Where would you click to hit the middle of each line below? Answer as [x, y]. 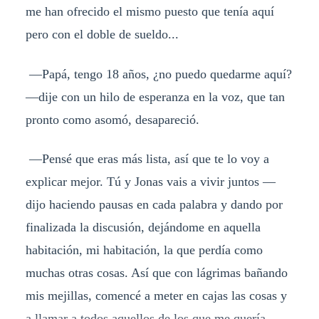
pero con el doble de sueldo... [104, 34]
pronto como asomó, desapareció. [114, 119]
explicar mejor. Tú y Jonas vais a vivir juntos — [150, 182]
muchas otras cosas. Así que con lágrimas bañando [156, 273]
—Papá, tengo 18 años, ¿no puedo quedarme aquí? [158, 74]
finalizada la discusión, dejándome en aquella [143, 228]
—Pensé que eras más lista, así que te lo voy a [147, 159]
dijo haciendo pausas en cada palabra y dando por [154, 205]
